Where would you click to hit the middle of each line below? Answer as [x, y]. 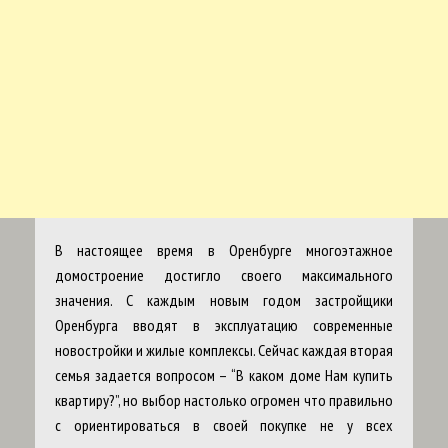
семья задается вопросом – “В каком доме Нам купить [224, 375]
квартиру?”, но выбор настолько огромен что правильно [224, 400]
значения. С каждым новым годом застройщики [224, 300]
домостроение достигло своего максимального [224, 275]
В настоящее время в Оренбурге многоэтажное [224, 250]
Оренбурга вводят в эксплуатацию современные [224, 325]
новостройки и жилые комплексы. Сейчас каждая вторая [224, 350]
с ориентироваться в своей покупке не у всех [224, 425]
